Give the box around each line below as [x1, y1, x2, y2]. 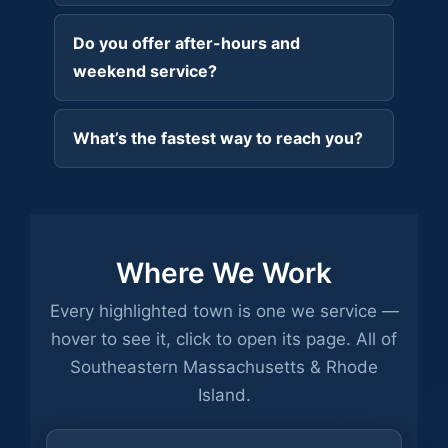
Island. [197, 385, 251, 406]
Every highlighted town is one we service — [49, 301, 399, 322]
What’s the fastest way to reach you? [72, 128, 363, 149]
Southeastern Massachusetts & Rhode [70, 357, 378, 378]
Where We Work [116, 256, 332, 291]
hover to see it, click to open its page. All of [51, 329, 397, 350]
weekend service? [72, 61, 217, 82]
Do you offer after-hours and [72, 33, 300, 54]
